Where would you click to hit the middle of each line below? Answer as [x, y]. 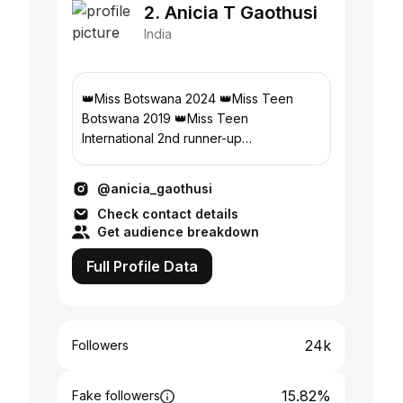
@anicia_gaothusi [155, 188]
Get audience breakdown [178, 232]
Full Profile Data [142, 266]
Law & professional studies [161, 178]
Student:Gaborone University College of [201, 158]
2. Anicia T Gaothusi [231, 13]
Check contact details [168, 214]
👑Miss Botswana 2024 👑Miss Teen [188, 99]
